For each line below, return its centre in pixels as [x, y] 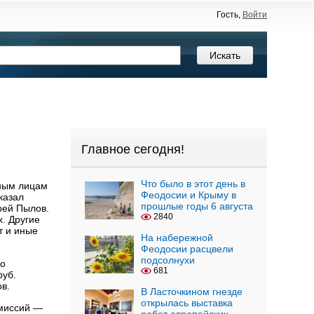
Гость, [230, 15]
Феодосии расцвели [187, 249]
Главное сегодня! [133, 149]
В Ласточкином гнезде [192, 292]
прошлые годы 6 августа [197, 206]
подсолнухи [168, 260]
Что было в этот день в [193, 184]
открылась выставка [187, 303]
